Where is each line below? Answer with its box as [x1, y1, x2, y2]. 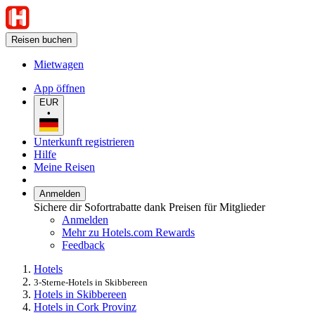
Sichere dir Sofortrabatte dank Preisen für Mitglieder [34, 200, 265, 213]
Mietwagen [34, 58, 84, 70]
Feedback [62, 238, 105, 251]
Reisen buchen [11, 34, 72, 45]
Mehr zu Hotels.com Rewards [62, 226, 195, 238]
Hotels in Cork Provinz [34, 300, 136, 313]
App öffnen [34, 82, 85, 94]
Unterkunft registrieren [34, 135, 134, 148]
